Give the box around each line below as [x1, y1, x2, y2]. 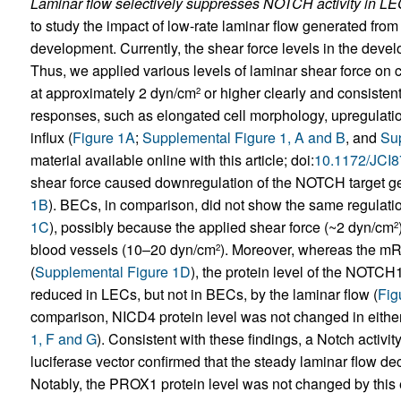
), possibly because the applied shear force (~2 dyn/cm [48, 217, 394, 237]
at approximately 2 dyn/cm [30, 82, 196, 103]
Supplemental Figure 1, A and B [141, 127, 346, 148]
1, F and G [30, 328, 97, 349]
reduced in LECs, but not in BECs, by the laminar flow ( [30, 284, 378, 304]
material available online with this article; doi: [30, 149, 314, 170]
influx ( [30, 127, 73, 148]
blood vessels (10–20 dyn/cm [30, 239, 216, 260]
